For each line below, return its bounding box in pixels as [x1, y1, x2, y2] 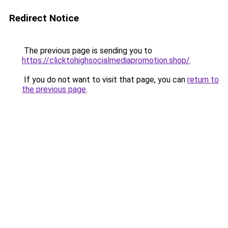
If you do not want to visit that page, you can [22, 75, 187, 84]
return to [187, 75, 219, 84]
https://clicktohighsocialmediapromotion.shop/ [22, 55, 190, 65]
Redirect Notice [9, 12, 79, 24]
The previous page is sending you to [22, 46, 152, 55]
